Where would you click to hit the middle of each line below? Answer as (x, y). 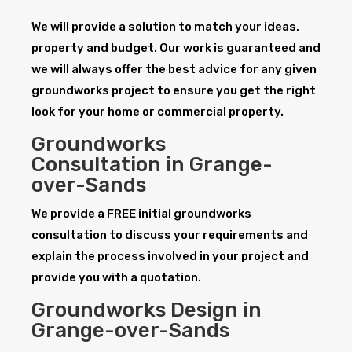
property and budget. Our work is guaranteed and (176, 48)
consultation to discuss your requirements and (170, 235)
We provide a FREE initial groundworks (141, 214)
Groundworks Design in (147, 310)
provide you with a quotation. (116, 278)
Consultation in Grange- (152, 165)
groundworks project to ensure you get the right (174, 91)
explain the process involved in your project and (170, 257)
